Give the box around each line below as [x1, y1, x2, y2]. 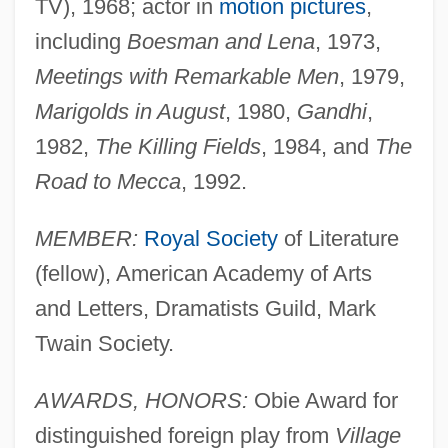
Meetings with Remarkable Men [34, 63, 339, 89]
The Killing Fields [94, 133, 261, 159]
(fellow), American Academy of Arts [34, 260, 372, 286]
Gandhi [296, 98, 367, 124]
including [34, 28, 127, 54]
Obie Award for [247, 387, 398, 413]
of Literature [277, 225, 399, 251]
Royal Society [143, 225, 278, 251]
